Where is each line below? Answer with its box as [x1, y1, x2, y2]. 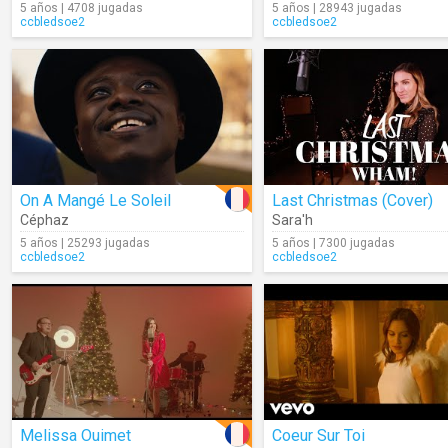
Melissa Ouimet [20, 426, 131, 445]
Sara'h [272, 212, 313, 228]
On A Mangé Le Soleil [20, 191, 171, 210]
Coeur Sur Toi [272, 426, 365, 445]
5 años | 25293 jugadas [20, 236, 150, 250]
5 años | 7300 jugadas [272, 236, 395, 250]
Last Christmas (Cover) [272, 191, 433, 210]
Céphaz [20, 212, 69, 228]
